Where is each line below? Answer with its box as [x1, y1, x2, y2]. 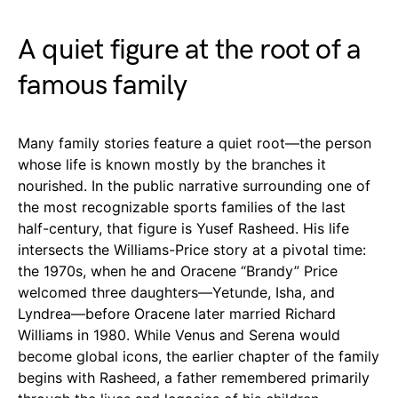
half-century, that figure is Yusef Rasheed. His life [18, 219, 349, 237]
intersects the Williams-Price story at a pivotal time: [18, 240, 366, 259]
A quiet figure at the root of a [18, 32, 362, 68]
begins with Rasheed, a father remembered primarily [18, 368, 370, 386]
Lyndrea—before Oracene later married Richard [18, 304, 336, 322]
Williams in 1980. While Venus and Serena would [18, 325, 340, 344]
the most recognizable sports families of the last [18, 197, 346, 216]
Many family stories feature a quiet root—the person [18, 133, 371, 152]
